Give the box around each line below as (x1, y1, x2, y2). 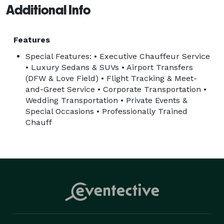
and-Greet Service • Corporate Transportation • (25, 84, 206, 94)
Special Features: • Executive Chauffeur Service (25, 51, 210, 61)
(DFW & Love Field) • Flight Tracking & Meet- (25, 73, 197, 83)
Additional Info (6, 2, 90, 17)
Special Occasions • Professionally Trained (25, 106, 187, 116)
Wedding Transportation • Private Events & (25, 95, 187, 105)
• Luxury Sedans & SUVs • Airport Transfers (25, 62, 193, 72)
